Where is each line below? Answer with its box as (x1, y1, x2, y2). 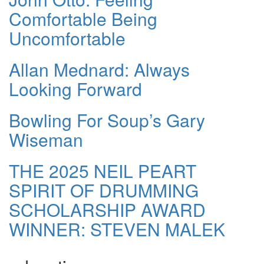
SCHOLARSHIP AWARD (9, 197, 206, 223)
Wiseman (9, 127, 83, 153)
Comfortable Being (9, 6, 157, 32)
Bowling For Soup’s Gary (9, 107, 205, 133)
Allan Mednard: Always (9, 57, 190, 82)
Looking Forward (9, 76, 142, 102)
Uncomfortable (9, 25, 126, 51)
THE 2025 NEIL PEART (9, 158, 196, 184)
